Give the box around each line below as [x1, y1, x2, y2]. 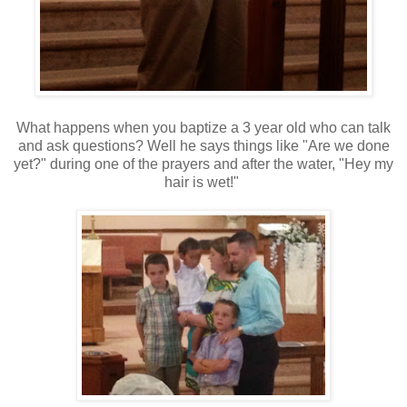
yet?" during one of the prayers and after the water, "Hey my [14, 156, 393, 173]
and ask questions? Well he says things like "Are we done [17, 138, 390, 154]
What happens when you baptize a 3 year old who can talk [16, 120, 391, 136]
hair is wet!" [164, 174, 243, 191]
